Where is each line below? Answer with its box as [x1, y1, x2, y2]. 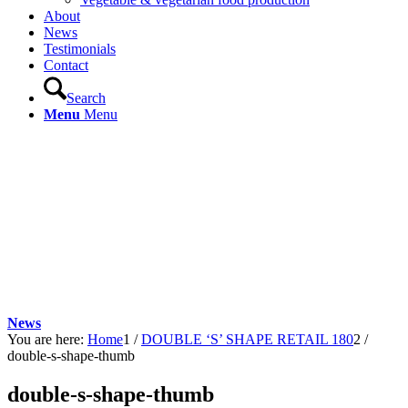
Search [66, 90, 106, 106]
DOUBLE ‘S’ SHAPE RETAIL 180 [141, 331, 353, 347]
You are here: [7, 331, 84, 347]
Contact [44, 57, 88, 73]
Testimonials [44, 41, 116, 56]
